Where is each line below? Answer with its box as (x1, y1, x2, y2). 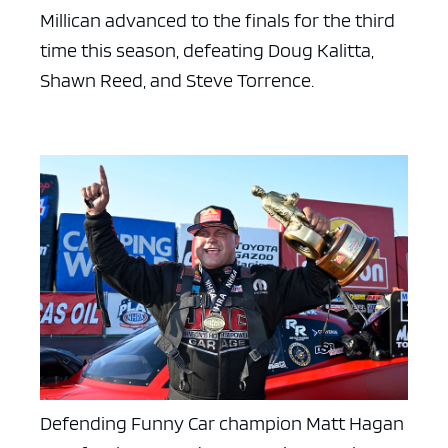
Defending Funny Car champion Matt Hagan (40, 410, 404, 435)
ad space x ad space (112, 116, 396, 161)
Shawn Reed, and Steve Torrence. (40, 67, 314, 92)
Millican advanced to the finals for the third (40, 7, 395, 32)
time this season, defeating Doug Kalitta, (40, 37, 374, 62)
